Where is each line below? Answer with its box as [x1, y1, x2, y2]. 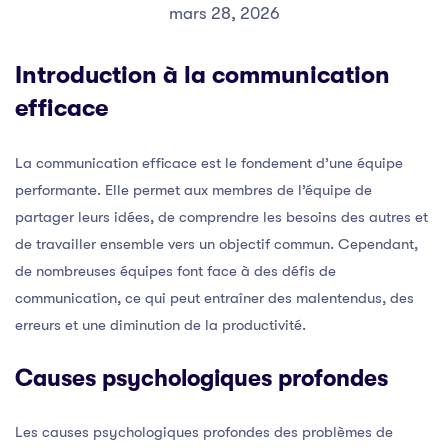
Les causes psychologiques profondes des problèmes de [15, 422, 393, 441]
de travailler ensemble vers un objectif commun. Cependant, [15, 234, 418, 253]
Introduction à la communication [15, 60, 390, 89]
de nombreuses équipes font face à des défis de [15, 261, 336, 280]
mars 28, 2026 [168, 3, 280, 23]
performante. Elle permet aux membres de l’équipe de [15, 180, 372, 199]
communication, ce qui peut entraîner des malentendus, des [15, 288, 414, 307]
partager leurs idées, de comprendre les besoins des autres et [15, 207, 428, 226]
